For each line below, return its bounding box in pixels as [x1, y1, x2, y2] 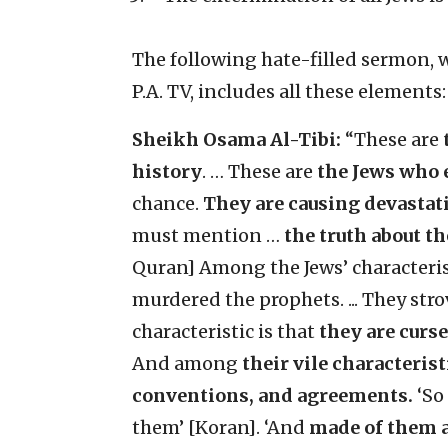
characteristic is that [132, 320, 319, 344]
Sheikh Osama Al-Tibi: [132, 128, 341, 152]
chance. [132, 192, 203, 216]
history [132, 160, 202, 184]
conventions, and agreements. [132, 384, 413, 408]
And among [132, 352, 242, 376]
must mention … [132, 224, 284, 248]
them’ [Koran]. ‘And [132, 416, 309, 440]
